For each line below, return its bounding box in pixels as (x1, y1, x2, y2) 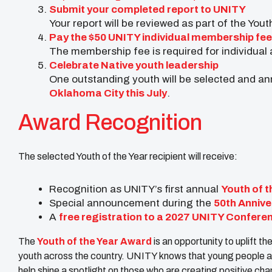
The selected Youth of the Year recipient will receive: (18, 151, 237, 161)
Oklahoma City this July (49, 87, 167, 99)
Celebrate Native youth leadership (49, 59, 219, 71)
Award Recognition (18, 110, 202, 135)
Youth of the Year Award (37, 236, 152, 246)
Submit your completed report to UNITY (49, 3, 246, 15)
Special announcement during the (49, 197, 214, 209)
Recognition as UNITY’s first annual (49, 183, 221, 195)
